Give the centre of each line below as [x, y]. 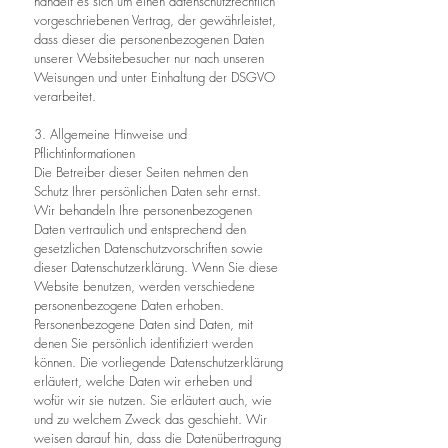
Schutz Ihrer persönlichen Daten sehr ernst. [147, 191]
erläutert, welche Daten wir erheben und [143, 381]
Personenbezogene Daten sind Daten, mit [143, 324]
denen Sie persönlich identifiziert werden [143, 343]
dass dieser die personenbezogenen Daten [149, 39]
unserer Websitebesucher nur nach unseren [149, 58]
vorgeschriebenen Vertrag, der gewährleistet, [155, 20]
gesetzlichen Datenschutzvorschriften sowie [148, 248]
